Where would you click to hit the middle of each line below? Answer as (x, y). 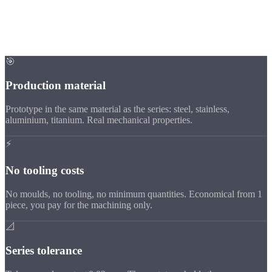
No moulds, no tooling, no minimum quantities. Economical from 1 (134, 194)
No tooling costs (45, 171)
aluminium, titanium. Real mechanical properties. (99, 120)
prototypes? (110, 36)
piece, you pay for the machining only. (79, 205)
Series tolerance (44, 250)
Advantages (28, 10)
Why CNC (39, 36)
